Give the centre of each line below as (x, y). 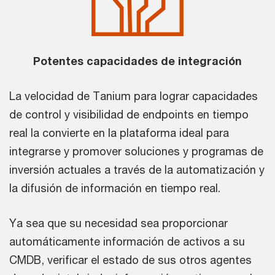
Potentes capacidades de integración (137, 61)
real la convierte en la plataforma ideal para (119, 133)
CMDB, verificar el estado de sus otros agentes (130, 260)
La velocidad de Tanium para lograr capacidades (134, 96)
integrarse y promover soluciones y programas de (136, 151)
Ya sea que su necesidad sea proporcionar (118, 223)
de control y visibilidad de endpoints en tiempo (129, 114)
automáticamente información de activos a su (127, 242)
